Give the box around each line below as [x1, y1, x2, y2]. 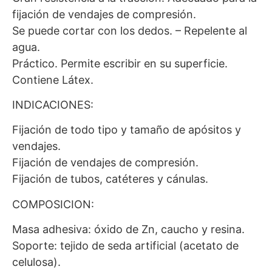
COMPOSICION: [12, 197, 94, 211]
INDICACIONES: [12, 98, 93, 111]
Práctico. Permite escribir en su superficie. [12, 56, 228, 70]
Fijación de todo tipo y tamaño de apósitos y [12, 123, 241, 137]
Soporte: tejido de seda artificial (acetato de [12, 239, 239, 253]
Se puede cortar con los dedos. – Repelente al [12, 24, 247, 37]
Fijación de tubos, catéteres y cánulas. [12, 172, 208, 186]
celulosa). [12, 256, 61, 269]
